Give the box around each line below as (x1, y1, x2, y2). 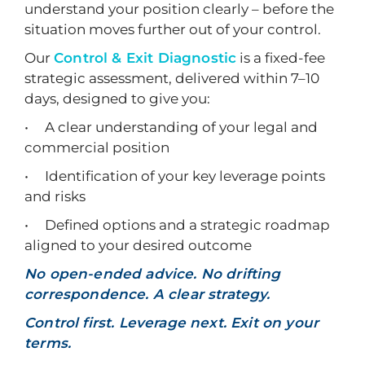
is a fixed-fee (236, 50, 326, 66)
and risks (24, 188, 86, 204)
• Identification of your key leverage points (24, 168, 325, 184)
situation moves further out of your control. (24, 21, 321, 37)
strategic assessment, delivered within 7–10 (24, 70, 319, 86)
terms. (24, 335, 72, 351)
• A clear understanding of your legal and (24, 119, 318, 135)
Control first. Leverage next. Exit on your (24, 314, 319, 331)
